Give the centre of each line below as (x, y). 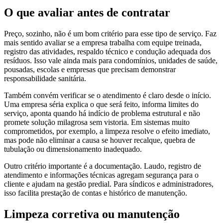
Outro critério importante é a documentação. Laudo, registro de (103, 166)
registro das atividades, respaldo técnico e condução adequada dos (107, 52)
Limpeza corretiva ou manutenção (92, 214)
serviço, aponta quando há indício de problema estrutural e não (102, 113)
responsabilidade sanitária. (45, 79)
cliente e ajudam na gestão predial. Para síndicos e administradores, (109, 184)
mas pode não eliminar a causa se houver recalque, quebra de (100, 140)
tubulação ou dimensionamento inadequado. (73, 149)
